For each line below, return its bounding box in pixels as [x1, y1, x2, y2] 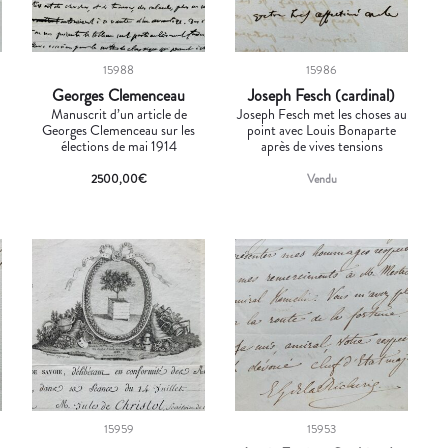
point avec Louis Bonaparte [247, 119, 397, 140]
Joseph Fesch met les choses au [236, 103, 407, 124]
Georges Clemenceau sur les [42, 119, 196, 140]
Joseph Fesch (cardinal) [248, 83, 396, 107]
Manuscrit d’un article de [50, 103, 187, 124]
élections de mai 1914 [60, 135, 177, 156]
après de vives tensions [260, 135, 383, 156]
